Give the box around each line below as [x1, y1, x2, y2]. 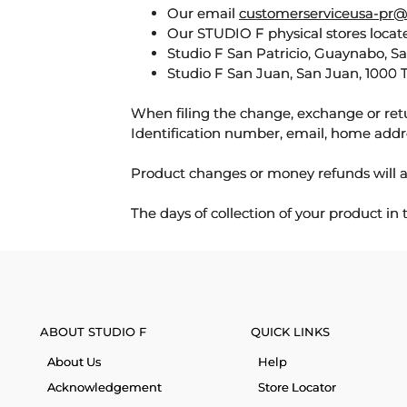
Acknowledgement [47, 380, 162, 395]
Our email [167, 4, 239, 22]
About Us [47, 354, 101, 370]
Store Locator [258, 380, 336, 395]
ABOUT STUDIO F [40, 324, 146, 340]
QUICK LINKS [251, 324, 330, 340]
